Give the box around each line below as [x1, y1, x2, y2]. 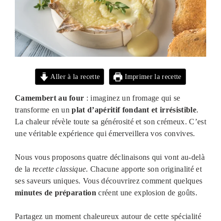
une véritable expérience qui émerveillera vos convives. [15, 129, 195, 138]
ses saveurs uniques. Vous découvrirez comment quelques [15, 177, 203, 185]
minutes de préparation [15, 188, 97, 197]
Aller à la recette [49, 73, 100, 81]
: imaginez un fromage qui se [84, 94, 181, 103]
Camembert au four [15, 94, 84, 103]
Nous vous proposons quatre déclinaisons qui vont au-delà [15, 153, 205, 162]
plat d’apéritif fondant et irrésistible [72, 106, 196, 114]
